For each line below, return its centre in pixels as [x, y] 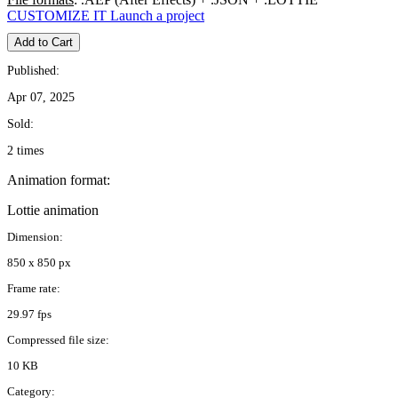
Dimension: [35, 237]
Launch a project [157, 16]
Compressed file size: [58, 340]
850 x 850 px [39, 263]
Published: [33, 71]
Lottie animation [53, 211]
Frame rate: [34, 289]
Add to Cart [44, 43]
